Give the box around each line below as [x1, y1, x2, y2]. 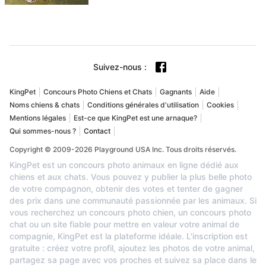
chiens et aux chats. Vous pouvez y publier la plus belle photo [9, 171, 252, 182]
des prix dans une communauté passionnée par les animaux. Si [9, 195, 256, 205]
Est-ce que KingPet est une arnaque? [74, 113, 197, 122]
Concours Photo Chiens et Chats [43, 87, 152, 96]
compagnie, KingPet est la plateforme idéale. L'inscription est [9, 230, 248, 241]
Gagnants [160, 87, 192, 96]
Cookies [207, 100, 234, 109]
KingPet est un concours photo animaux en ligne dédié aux [9, 159, 239, 170]
